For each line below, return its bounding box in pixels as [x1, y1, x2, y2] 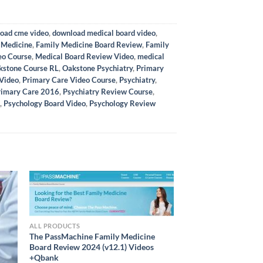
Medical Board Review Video [35, 51, 134, 61]
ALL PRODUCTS [29, 221, 81, 230]
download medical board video [52, 28, 156, 38]
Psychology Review [89, 98, 156, 108]
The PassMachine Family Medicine [29, 231, 155, 241]
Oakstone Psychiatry [62, 63, 133, 73]
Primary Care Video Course [22, 75, 116, 85]
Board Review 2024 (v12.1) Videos [29, 241, 154, 252]
